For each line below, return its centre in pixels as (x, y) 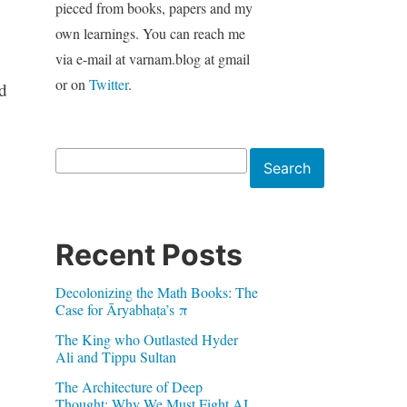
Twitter (108, 84)
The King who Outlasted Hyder (146, 339)
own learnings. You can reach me (150, 33)
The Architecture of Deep (129, 386)
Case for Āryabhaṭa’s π (121, 309)
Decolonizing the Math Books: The (156, 292)
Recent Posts (149, 254)
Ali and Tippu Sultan (115, 356)
